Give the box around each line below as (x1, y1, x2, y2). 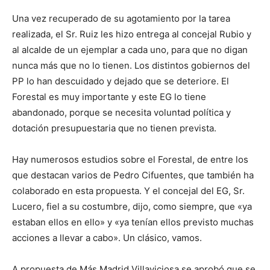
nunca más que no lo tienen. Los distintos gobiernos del (12, 60, 250, 72)
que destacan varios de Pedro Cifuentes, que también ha (12, 169, 254, 181)
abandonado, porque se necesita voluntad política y (12, 107, 231, 119)
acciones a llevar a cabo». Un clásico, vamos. (12, 232, 202, 244)
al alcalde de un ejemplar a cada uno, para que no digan (12, 44, 248, 56)
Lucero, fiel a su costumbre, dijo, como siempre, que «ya (12, 201, 252, 213)
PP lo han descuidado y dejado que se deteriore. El (12, 75, 229, 87)
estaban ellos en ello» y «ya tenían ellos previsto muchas (12, 216, 254, 228)
